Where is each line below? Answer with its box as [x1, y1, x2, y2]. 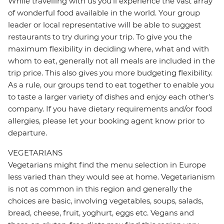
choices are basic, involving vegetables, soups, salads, [8, 196, 203, 206]
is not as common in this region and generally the [8, 184, 192, 194]
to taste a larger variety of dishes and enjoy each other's [8, 92, 213, 102]
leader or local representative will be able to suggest [8, 20, 201, 30]
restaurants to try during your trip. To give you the [8, 32, 192, 42]
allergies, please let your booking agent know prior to [8, 116, 204, 126]
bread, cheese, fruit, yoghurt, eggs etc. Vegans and [8, 208, 194, 218]
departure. [8, 128, 47, 138]
